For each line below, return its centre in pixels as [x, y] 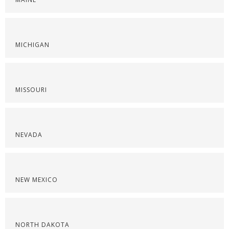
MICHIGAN [32, 45]
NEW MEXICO [37, 180]
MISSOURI [31, 90]
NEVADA [29, 135]
